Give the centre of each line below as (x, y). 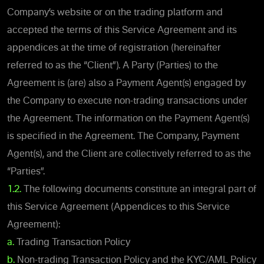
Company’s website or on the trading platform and (115, 13)
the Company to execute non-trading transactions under (127, 101)
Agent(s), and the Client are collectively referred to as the (129, 154)
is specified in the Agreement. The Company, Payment (123, 136)
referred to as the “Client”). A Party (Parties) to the (113, 66)
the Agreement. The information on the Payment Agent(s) (128, 119)
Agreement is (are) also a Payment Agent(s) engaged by (126, 83)
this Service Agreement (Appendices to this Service (118, 207)
